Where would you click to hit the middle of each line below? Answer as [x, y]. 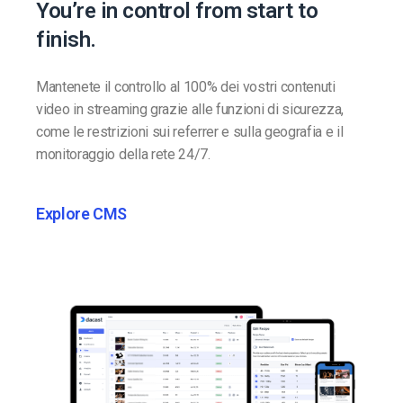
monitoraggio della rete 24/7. [123, 155]
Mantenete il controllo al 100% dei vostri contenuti [186, 87]
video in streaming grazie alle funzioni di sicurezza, [190, 110]
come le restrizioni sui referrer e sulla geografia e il [190, 132]
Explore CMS [82, 214]
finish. [66, 40]
